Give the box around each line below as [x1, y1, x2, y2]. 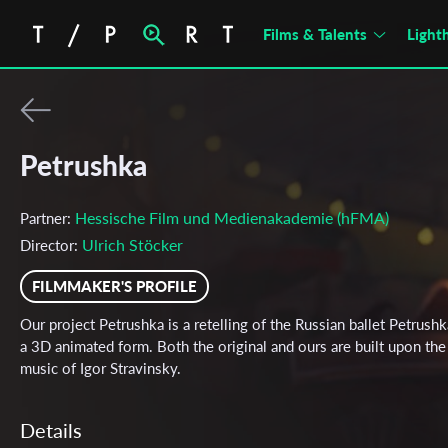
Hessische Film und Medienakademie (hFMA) [75, 208, 389, 227]
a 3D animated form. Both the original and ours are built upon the [20, 337, 446, 355]
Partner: [20, 209, 75, 227]
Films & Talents [263, 25, 367, 43]
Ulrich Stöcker [82, 235, 183, 254]
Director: [20, 236, 82, 254]
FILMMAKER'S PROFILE [32, 277, 197, 295]
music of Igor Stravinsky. [20, 359, 181, 377]
